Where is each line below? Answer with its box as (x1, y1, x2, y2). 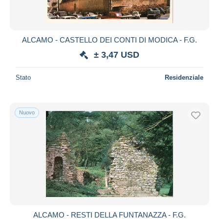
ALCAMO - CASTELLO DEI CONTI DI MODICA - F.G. (22, 35, 197, 44)
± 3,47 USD (94, 49, 139, 60)
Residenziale (165, 73, 203, 81)
